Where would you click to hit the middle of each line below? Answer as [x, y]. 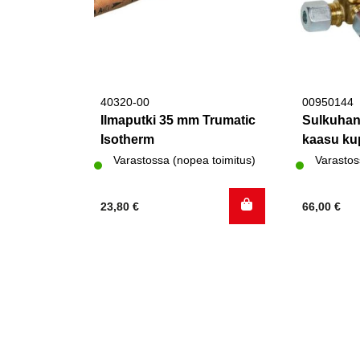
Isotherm [127, 139]
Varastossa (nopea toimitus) [184, 160]
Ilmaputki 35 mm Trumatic [178, 120]
